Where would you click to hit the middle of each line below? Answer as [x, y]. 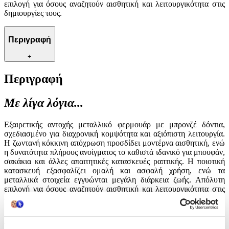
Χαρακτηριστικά [48, 220]
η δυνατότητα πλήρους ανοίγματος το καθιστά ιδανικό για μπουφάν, [114, 152]
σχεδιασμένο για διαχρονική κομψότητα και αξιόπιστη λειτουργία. [114, 133]
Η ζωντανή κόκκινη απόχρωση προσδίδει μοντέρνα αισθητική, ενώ [114, 143]
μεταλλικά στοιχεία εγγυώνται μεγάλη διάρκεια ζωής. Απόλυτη [114, 179]
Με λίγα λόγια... [44, 102]
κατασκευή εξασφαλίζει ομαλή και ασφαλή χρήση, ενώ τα [114, 170]
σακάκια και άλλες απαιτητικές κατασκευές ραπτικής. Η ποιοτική [114, 161]
